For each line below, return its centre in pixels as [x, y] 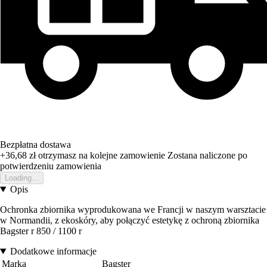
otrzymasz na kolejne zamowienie [100, 156]
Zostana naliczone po [207, 156]
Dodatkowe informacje [53, 252]
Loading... [22, 178]
